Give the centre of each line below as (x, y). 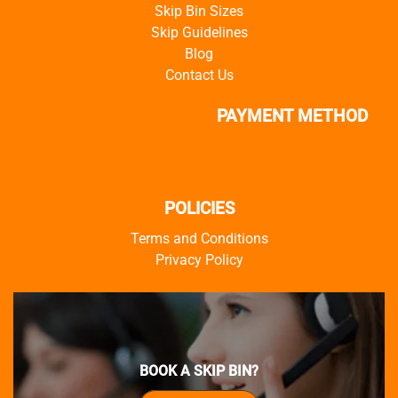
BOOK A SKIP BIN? (199, 371)
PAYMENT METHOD (292, 115)
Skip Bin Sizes (199, 11)
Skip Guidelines (199, 32)
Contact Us (199, 75)
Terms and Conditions (199, 238)
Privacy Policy (199, 259)
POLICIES (199, 208)
